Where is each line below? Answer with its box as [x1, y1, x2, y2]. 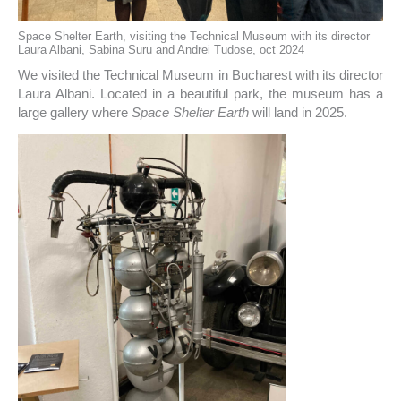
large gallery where [18, 105, 132, 121]
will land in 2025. [249, 105, 347, 121]
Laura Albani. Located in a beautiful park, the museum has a [18, 86, 383, 102]
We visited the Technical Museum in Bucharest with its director [18, 67, 383, 83]
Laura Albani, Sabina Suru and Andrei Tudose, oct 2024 [18, 42, 304, 56]
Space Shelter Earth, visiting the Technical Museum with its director [18, 29, 370, 43]
